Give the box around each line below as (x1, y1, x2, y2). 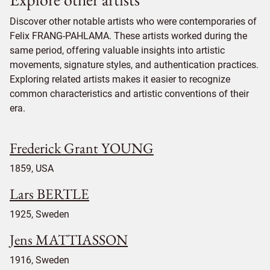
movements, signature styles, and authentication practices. (10, 58, 259, 71)
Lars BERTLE (10, 184, 89, 203)
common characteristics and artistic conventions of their (10, 87, 249, 99)
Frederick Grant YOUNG (10, 138, 154, 157)
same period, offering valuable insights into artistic (10, 44, 225, 56)
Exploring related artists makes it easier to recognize (10, 73, 230, 85)
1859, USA (10, 162, 54, 174)
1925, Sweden (10, 208, 69, 220)
